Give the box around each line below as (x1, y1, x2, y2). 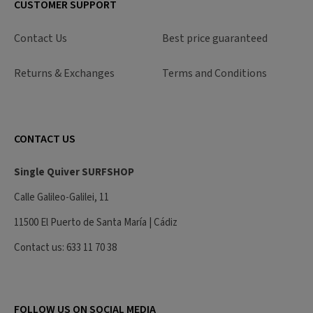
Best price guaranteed (162, 31, 268, 47)
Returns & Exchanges (14, 66, 115, 82)
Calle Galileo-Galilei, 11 (14, 189, 109, 205)
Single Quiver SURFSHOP (14, 164, 134, 180)
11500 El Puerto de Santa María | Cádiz (14, 214, 177, 230)
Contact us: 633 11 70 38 (14, 240, 117, 255)
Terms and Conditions (162, 66, 267, 82)
